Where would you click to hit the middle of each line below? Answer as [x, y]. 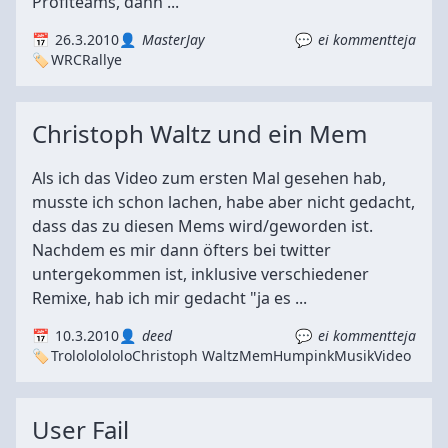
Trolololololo [91, 355]
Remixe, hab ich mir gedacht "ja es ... [169, 298]
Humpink [303, 355]
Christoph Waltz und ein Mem [199, 133]
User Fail [80, 429]
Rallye [102, 59]
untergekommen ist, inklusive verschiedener [200, 274]
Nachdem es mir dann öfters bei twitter [181, 250]
